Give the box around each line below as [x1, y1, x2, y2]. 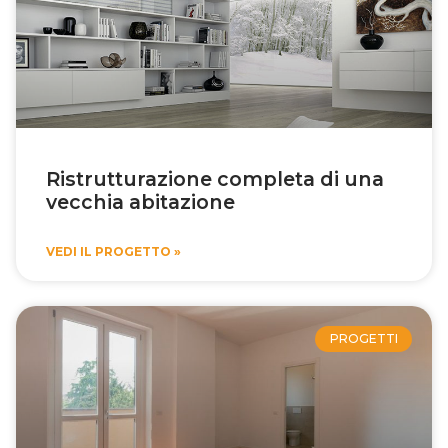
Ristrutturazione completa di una [46, 166, 384, 191]
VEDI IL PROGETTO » [46, 243, 181, 259]
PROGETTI [329, 330, 398, 346]
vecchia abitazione [46, 189, 235, 214]
